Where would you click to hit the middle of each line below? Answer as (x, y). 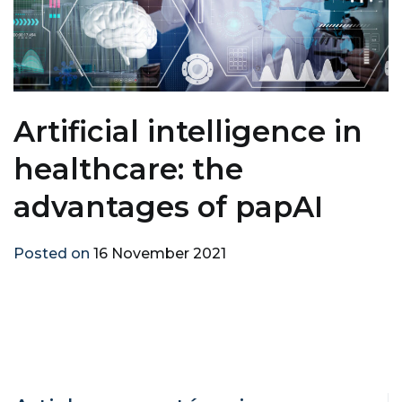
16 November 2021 (160, 254)
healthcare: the (128, 170)
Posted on (53, 254)
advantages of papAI (168, 207)
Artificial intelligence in (188, 132)
